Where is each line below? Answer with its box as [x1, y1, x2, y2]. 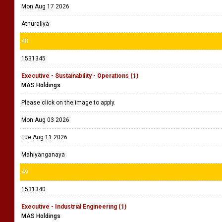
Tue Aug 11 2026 [21, 134, 67, 141]
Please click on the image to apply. [21, 99, 117, 106]
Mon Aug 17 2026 [21, 3, 69, 10]
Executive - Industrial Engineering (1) [21, 203, 126, 210]
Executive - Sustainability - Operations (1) [21, 72, 138, 79]
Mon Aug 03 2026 [21, 116, 69, 123]
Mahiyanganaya [21, 151, 65, 158]
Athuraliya [21, 20, 49, 27]
